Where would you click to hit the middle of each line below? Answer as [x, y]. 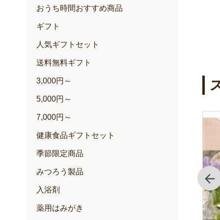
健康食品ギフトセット [75, 135]
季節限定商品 [60, 153]
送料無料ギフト [64, 63]
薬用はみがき [60, 208]
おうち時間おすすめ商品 [79, 8]
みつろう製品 [60, 172]
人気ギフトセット [68, 44]
